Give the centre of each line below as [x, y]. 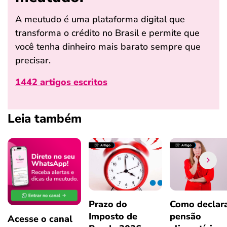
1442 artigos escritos [61, 82]
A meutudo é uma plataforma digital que [100, 19]
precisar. [33, 60]
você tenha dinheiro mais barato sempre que [108, 46]
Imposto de [113, 216]
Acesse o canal [40, 219]
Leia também [45, 118]
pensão [185, 216]
